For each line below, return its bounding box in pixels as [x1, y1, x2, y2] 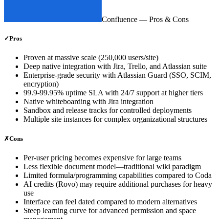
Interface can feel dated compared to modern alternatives [23, 197, 197, 206]
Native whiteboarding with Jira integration [23, 97, 153, 106]
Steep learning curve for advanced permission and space [23, 206, 196, 215]
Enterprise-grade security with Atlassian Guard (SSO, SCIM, [23, 71, 211, 80]
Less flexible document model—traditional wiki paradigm [23, 162, 201, 171]
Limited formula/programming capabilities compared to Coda [23, 171, 212, 179]
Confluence [102, 15, 137, 24]
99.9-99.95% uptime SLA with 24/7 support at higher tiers [23, 88, 203, 97]
